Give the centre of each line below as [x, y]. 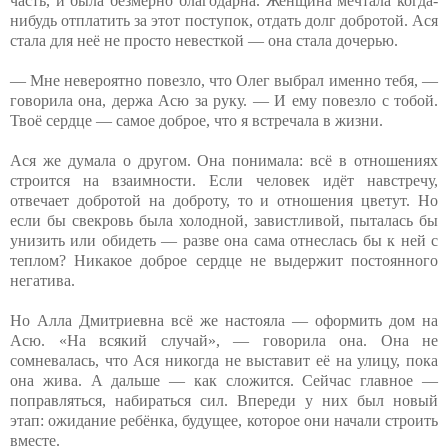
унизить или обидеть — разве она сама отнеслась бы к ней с [224, 240]
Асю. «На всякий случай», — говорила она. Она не [224, 340]
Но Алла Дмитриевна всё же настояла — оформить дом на [224, 320]
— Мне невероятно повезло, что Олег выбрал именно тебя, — [224, 80]
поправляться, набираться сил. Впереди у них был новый [224, 400]
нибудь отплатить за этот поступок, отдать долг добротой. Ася [224, 20]
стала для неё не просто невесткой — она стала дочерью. [204, 40]
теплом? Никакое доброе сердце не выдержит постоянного [224, 260]
